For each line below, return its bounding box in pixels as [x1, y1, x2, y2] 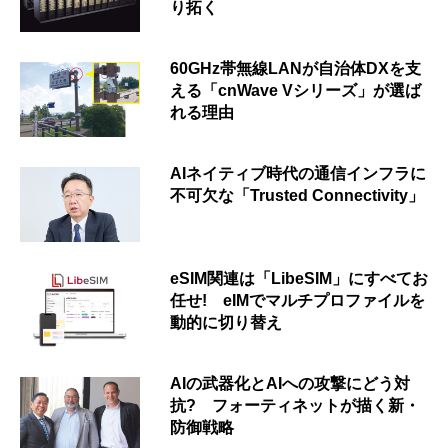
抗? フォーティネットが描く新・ [170, 397, 420, 415]
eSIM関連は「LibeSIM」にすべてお [170, 270, 428, 288]
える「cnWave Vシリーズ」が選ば [170, 82, 421, 100]
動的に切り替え [170, 314, 282, 332]
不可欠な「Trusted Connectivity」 [170, 187, 424, 205]
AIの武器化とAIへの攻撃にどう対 [170, 375, 410, 393]
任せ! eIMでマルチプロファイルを [170, 292, 425, 310]
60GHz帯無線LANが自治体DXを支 [170, 60, 421, 78]
